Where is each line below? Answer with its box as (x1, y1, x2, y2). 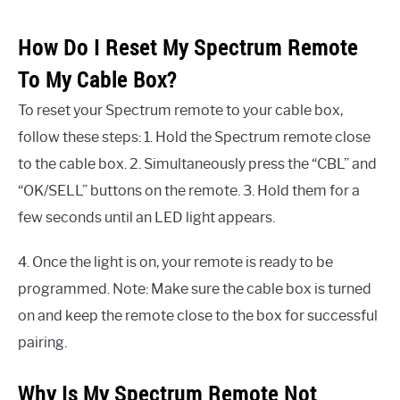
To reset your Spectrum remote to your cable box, (18, 102, 343, 120)
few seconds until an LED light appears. (18, 209, 275, 227)
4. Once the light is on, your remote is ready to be (18, 254, 333, 271)
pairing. (18, 334, 67, 352)
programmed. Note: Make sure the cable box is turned (18, 280, 371, 298)
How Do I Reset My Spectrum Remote (18, 33, 358, 62)
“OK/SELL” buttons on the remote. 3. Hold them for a (18, 182, 360, 200)
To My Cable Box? (18, 65, 177, 95)
